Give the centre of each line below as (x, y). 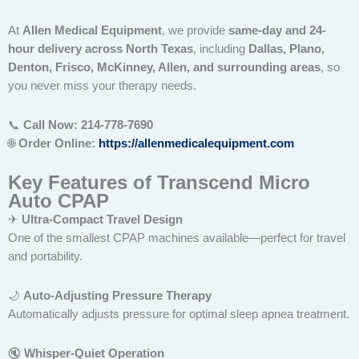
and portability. (45, 257)
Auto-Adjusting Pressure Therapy (117, 296)
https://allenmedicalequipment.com (196, 143)
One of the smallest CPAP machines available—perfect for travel (177, 238)
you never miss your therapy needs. (102, 86)
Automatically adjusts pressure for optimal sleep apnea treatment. (179, 314)
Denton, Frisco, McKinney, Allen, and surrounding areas (164, 68)
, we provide (195, 31)
